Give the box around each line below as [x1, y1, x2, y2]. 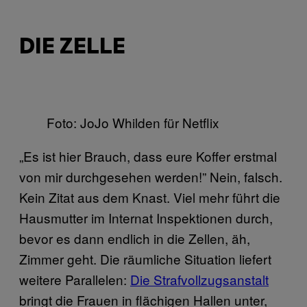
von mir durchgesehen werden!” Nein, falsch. [19, 167, 282, 186]
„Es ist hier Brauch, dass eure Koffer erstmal [19, 146, 277, 165]
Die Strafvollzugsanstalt [130, 269, 269, 288]
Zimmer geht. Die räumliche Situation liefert [19, 249, 271, 268]
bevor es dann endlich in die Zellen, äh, [19, 228, 250, 247]
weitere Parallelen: [19, 269, 130, 288]
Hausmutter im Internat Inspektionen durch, [19, 208, 273, 227]
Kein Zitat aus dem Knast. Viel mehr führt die [19, 187, 280, 206]
